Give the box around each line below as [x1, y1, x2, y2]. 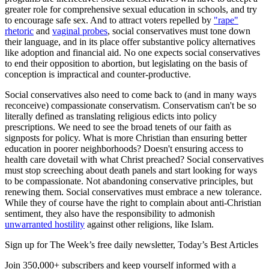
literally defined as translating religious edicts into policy [5, 111, 217, 122]
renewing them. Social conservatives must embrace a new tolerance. [5, 187, 262, 198]
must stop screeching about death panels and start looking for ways [5, 165, 257, 176]
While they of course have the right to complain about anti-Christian [5, 198, 261, 208]
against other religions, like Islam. [85, 219, 214, 230]
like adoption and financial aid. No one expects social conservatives [5, 47, 260, 58]
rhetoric [5, 26, 34, 37]
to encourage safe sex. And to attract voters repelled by [5, 15, 214, 26]
